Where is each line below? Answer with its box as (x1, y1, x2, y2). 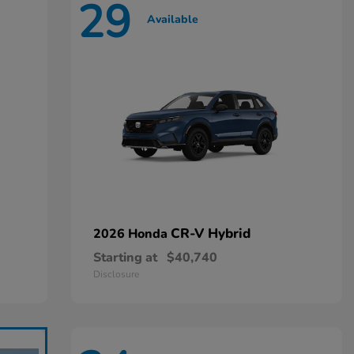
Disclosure (92, 268, 139, 281)
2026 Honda (92, 225, 171, 243)
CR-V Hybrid (170, 224, 250, 243)
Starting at (92, 249, 157, 266)
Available (146, 11, 198, 27)
